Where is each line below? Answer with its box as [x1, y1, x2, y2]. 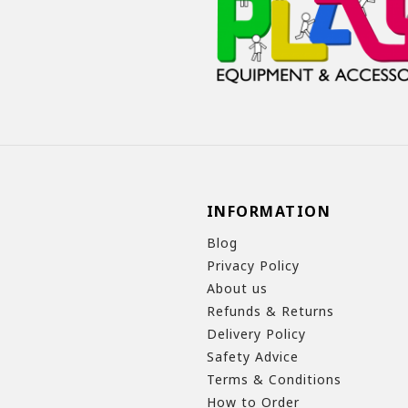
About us [206, 280, 268, 298]
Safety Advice [206, 348, 299, 366]
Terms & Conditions [206, 371, 342, 389]
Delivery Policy [206, 325, 306, 343]
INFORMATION [206, 201, 331, 222]
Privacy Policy [206, 257, 300, 275]
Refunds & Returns [206, 302, 334, 321]
